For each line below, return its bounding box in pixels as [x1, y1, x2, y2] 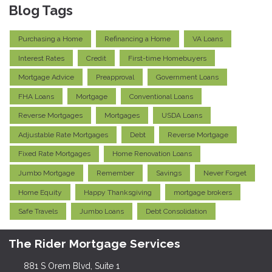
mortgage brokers [174, 188, 232, 197]
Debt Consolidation [146, 207, 207, 216]
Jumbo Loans [80, 207, 124, 216]
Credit [86, 53, 106, 63]
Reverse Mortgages [18, 111, 83, 120]
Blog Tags [8, 2, 73, 19]
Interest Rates [18, 53, 64, 63]
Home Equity [18, 188, 62, 197]
